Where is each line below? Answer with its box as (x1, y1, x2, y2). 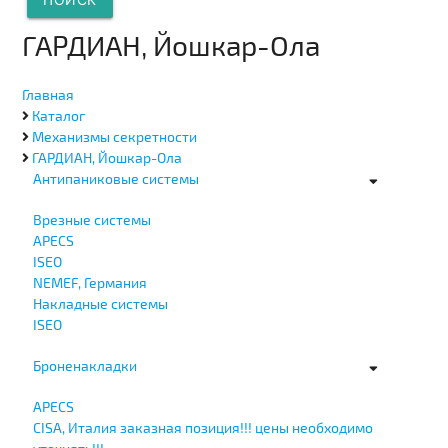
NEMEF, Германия (32, 273, 147, 291)
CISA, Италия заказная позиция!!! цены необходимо (32, 418, 373, 436)
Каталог (32, 106, 86, 124)
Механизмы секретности (32, 127, 198, 145)
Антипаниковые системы (32, 169, 199, 187)
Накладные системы (32, 294, 168, 312)
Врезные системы (32, 210, 151, 228)
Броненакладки (32, 356, 137, 374)
